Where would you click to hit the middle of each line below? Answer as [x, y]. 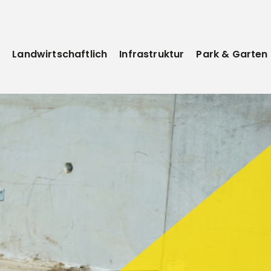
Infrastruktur [152, 54]
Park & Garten [232, 54]
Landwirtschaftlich [60, 54]
